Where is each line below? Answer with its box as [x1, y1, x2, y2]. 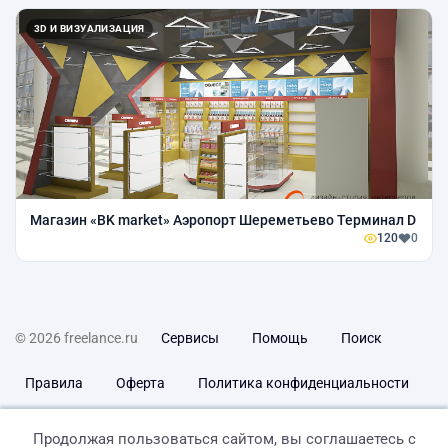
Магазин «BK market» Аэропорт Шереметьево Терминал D [30, 212, 416, 229]
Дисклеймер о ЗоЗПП [25, 420, 165, 437]
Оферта [116, 375, 165, 392]
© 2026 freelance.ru [15, 330, 138, 347]
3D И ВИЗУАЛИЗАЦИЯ [34, 23, 145, 35]
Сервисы [161, 330, 219, 347]
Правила [25, 375, 83, 392]
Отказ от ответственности [198, 420, 370, 437]
